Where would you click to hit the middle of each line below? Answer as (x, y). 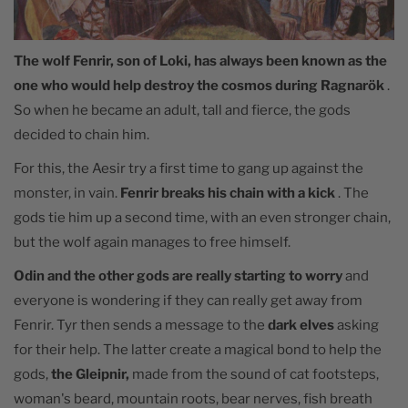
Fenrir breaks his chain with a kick (228, 194)
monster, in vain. (67, 194)
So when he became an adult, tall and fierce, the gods (182, 111)
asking (357, 326)
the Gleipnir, (90, 375)
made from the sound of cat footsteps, (254, 375)
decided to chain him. (82, 135)
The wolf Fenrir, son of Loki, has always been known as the (200, 61)
